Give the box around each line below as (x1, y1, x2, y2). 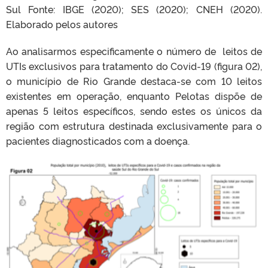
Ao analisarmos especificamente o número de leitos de (6, 44, 262, 57)
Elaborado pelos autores (6, 17, 118, 31)
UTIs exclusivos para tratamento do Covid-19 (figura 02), (6, 59, 262, 72)
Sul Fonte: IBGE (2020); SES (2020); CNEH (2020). (6, 2, 262, 16)
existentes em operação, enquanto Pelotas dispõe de (6, 89, 262, 102)
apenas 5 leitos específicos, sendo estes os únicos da (6, 103, 262, 117)
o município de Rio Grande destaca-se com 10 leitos (6, 74, 262, 87)
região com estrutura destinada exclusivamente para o (6, 118, 262, 132)
